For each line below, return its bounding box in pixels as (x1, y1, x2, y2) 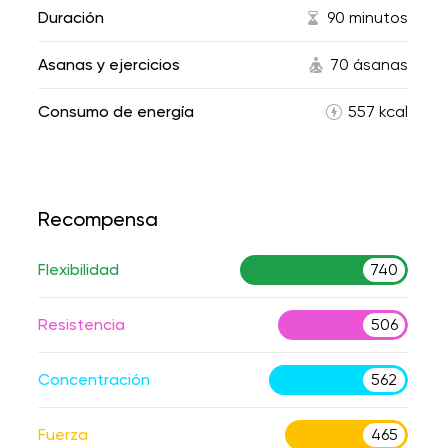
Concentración (38, 370, 150, 389)
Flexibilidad (38, 260, 119, 279)
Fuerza (38, 425, 88, 444)
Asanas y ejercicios (38, 55, 180, 74)
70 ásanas (330, 55, 408, 74)
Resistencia (38, 315, 125, 334)
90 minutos (327, 8, 408, 27)
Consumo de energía (38, 102, 194, 121)
